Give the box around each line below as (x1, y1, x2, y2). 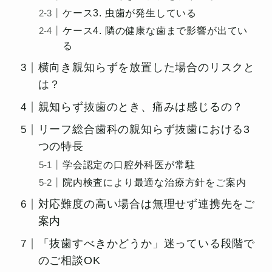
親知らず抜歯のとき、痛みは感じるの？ (38, 101, 244, 114)
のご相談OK (38, 254, 101, 267)
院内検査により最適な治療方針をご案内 (63, 177, 246, 188)
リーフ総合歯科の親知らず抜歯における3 (38, 123, 251, 136)
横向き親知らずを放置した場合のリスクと (38, 61, 256, 74)
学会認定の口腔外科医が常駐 (63, 159, 195, 171)
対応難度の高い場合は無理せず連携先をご (38, 198, 256, 211)
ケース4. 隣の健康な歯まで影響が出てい (63, 25, 248, 36)
